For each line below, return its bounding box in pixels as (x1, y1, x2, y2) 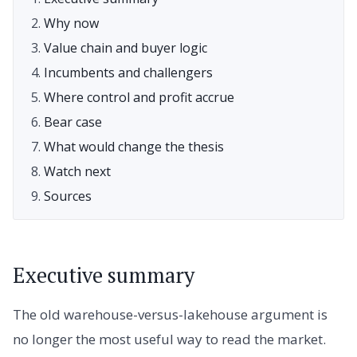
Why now (44, 14, 100, 32)
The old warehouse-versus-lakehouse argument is (13, 305, 328, 324)
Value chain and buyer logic (44, 38, 208, 57)
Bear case (44, 112, 103, 131)
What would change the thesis (44, 137, 225, 155)
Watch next (44, 162, 112, 180)
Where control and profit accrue (44, 88, 235, 106)
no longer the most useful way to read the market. (13, 330, 326, 349)
